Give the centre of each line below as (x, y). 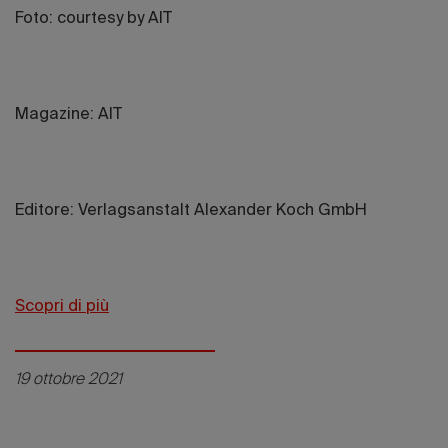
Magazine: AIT (68, 115)
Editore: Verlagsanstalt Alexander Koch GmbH (191, 211)
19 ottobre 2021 (68, 380)
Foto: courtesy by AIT (93, 19)
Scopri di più (62, 307)
